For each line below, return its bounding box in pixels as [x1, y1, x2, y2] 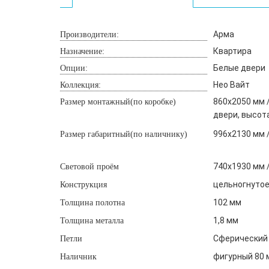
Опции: [59, 64, 88, 73]
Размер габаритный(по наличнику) [59, 130, 187, 139]
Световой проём [59, 162, 119, 171]
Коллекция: [59, 80, 101, 89]
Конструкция [59, 180, 107, 189]
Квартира [213, 46, 252, 56]
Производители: [59, 30, 119, 39]
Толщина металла [59, 216, 124, 225]
